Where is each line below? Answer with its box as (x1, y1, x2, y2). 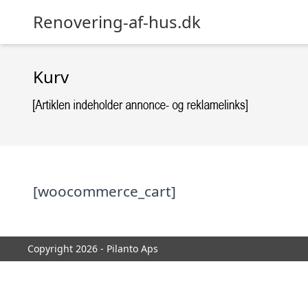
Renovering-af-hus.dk (33, 10, 201, 33)
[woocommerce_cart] (33, 181, 176, 201)
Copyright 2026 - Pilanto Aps (27, 242, 158, 255)
